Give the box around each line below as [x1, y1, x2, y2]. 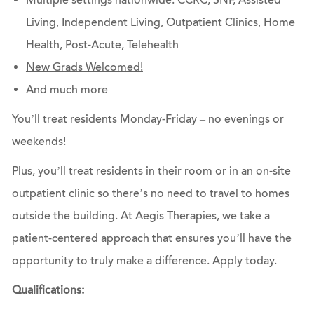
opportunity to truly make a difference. [11, 254, 212, 268]
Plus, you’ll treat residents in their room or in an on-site [11, 164, 291, 179]
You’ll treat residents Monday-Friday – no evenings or [11, 112, 284, 127]
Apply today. [212, 254, 277, 268]
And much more [25, 83, 108, 97]
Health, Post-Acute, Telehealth [25, 38, 179, 53]
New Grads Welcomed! [25, 60, 143, 75]
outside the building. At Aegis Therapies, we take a [11, 209, 270, 224]
